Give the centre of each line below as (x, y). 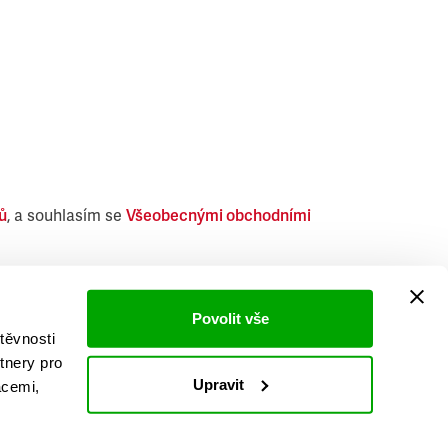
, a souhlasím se (66, 216)
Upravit (219, 384)
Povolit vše (230, 318)
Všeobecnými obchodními (218, 216)
